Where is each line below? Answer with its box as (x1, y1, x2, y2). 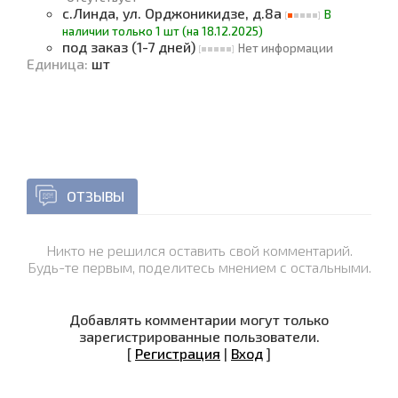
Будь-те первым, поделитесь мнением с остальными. (27, 259, 371, 275)
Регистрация (135, 345, 220, 362)
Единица (27, 55, 84, 72)
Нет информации (238, 41, 333, 55)
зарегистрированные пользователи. (78, 328, 320, 345)
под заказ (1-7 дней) (62, 38, 199, 55)
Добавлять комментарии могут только (69, 311, 329, 328)
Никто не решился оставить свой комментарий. (45, 242, 353, 259)
